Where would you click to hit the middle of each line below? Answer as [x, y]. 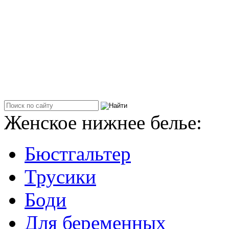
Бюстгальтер [78, 154]
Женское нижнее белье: [103, 123]
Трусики [60, 177]
